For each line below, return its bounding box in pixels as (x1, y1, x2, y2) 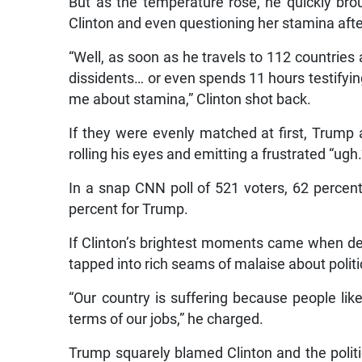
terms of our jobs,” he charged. (69, 310, 264, 327)
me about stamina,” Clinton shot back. (69, 90, 312, 107)
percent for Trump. (69, 200, 189, 217)
